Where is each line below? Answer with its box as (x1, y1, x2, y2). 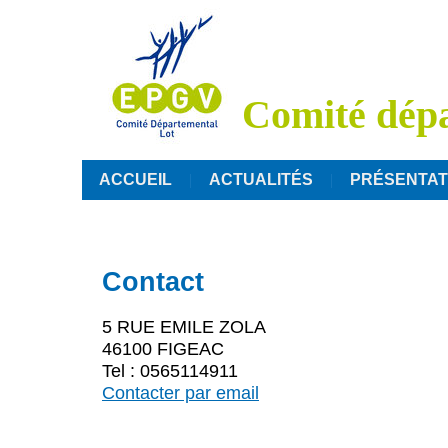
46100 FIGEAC (102, 339, 224, 359)
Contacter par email (102, 383, 259, 403)
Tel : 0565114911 (102, 361, 238, 381)
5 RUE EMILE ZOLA (102, 317, 266, 337)
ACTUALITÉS (209, 171, 313, 188)
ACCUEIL (99, 171, 172, 188)
